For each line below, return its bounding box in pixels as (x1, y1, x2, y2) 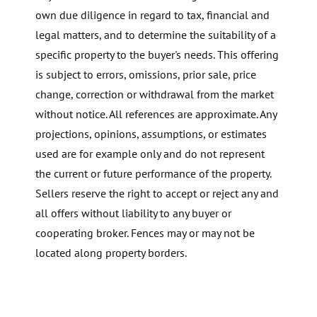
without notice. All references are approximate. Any (35, 107, 277, 122)
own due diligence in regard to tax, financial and (35, 8, 270, 23)
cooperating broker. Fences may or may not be (35, 226, 255, 241)
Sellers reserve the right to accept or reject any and (35, 186, 279, 201)
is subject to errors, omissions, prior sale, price (35, 67, 256, 82)
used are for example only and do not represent (35, 146, 265, 161)
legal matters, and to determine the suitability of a (35, 28, 276, 42)
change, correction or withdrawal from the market (35, 87, 274, 102)
